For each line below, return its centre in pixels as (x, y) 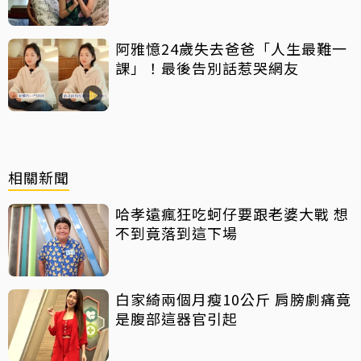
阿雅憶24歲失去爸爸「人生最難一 (231, 49)
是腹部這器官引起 (176, 319)
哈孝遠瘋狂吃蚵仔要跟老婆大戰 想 (224, 214)
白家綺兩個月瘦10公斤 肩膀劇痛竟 (233, 299)
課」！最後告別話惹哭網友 (207, 68)
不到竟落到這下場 (176, 233)
